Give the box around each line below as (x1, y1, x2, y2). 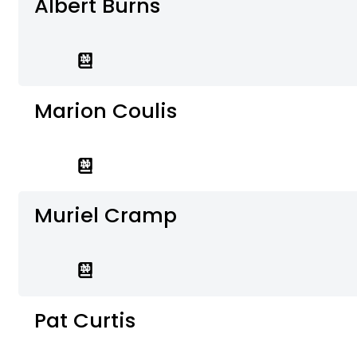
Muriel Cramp (34, 201, 178, 230)
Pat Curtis (34, 306, 136, 335)
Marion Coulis (34, 96, 178, 125)
